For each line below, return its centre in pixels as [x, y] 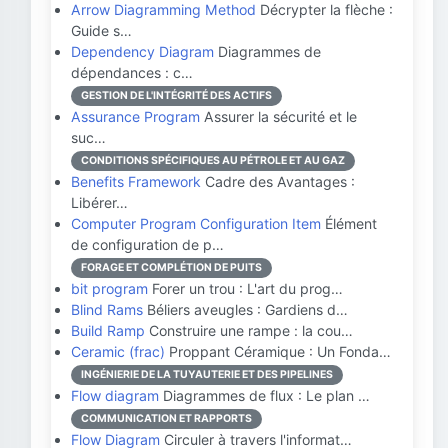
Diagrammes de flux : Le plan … [264, 395]
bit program [109, 288]
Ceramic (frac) [118, 351]
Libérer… [99, 202]
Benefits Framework [136, 181]
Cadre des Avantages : [278, 181]
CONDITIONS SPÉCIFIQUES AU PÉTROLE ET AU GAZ [213, 160]
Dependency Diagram [142, 51]
